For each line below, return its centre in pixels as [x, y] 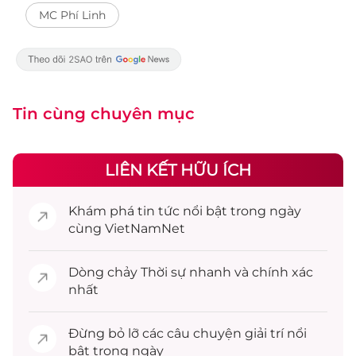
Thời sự [163, 272]
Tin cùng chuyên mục [104, 114]
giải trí [264, 333]
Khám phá [103, 211]
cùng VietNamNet [127, 228]
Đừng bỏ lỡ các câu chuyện [157, 333]
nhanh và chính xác [250, 272]
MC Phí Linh [72, 15]
